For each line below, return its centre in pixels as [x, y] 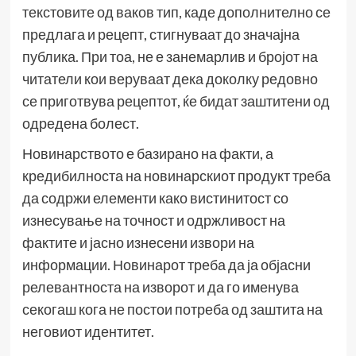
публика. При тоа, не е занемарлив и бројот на [170, 57]
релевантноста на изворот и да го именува [160, 287]
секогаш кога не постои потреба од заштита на [172, 310]
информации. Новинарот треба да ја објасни [166, 265]
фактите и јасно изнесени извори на [138, 243]
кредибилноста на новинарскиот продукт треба [176, 176]
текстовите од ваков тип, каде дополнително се [176, 12]
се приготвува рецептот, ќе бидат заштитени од [176, 101]
